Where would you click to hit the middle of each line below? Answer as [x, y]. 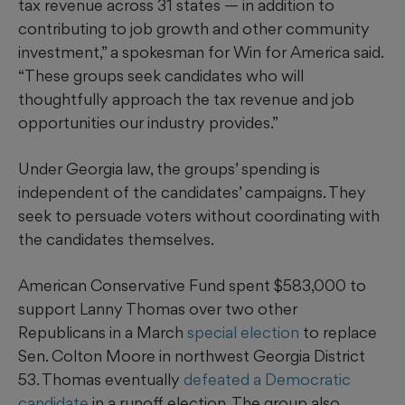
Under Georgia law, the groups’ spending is [169, 168]
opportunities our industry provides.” [148, 122]
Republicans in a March [103, 332]
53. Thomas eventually [101, 379]
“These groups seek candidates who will [161, 75]
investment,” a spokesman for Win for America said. [201, 52]
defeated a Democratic [267, 379]
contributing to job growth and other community [194, 28]
